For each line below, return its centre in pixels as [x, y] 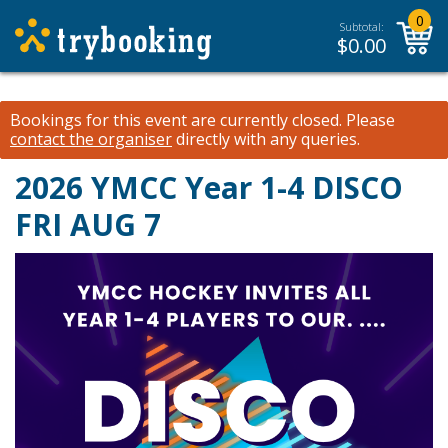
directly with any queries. [266, 139]
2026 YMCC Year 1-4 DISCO [209, 187]
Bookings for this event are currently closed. [176, 120]
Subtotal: [361, 26]
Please [368, 120]
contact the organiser [91, 139]
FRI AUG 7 [88, 224]
